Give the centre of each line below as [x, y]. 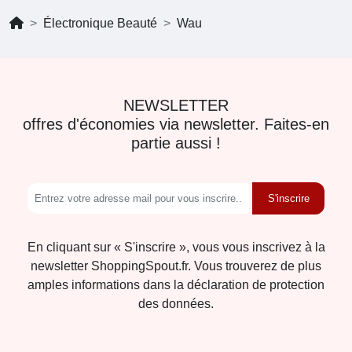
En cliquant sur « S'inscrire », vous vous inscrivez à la [176, 247]
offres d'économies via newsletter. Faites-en [176, 125]
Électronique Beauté [100, 24]
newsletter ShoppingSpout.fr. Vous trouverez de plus [176, 266]
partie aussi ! [176, 143]
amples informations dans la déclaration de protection [176, 285]
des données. [176, 304]
